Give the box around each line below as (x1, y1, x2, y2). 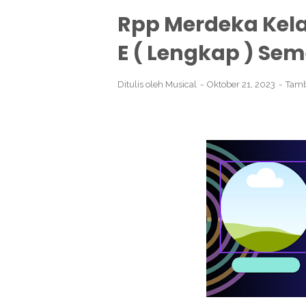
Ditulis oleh (117, 79, 165, 89)
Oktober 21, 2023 (207, 79, 277, 89)
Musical (165, 79, 197, 89)
